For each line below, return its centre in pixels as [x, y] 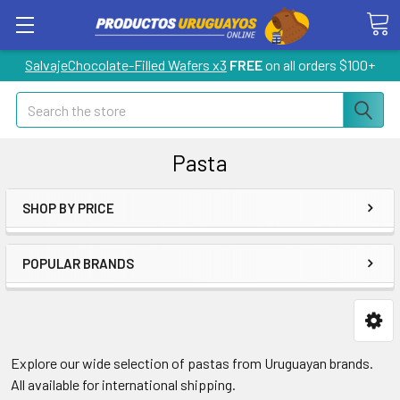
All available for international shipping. [123, 384]
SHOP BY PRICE [68, 208]
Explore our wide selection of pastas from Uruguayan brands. [192, 363]
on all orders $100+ [319, 65]
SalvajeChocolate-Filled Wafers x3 [126, 65]
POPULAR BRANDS [78, 263]
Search [37, 102]
